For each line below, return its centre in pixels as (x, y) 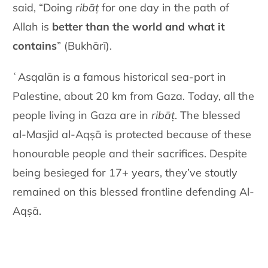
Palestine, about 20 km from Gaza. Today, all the (134, 96)
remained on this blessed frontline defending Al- (134, 191)
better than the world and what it (139, 26)
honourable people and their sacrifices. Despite (130, 153)
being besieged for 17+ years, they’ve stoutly (125, 172)
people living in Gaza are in (82, 115)
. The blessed (208, 115)
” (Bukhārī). (85, 45)
